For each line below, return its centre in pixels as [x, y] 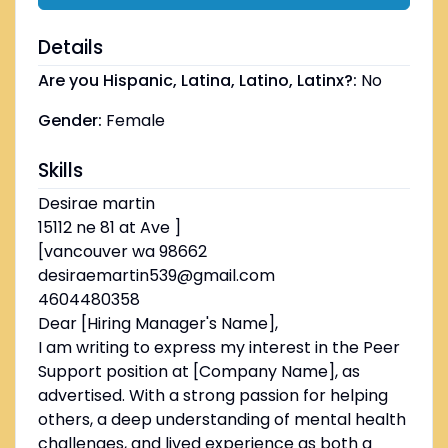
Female [135, 121]
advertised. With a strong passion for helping [212, 396]
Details [70, 48]
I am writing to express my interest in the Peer [218, 348]
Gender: [69, 121]
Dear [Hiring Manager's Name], [157, 324]
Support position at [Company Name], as [198, 372]
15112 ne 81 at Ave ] [109, 228]
